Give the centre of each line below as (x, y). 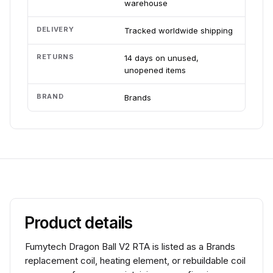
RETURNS (55, 57)
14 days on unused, (161, 58)
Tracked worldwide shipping (179, 30)
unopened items (155, 70)
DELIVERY (55, 29)
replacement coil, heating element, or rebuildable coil (135, 261)
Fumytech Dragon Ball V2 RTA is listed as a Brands (130, 246)
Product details (79, 223)
